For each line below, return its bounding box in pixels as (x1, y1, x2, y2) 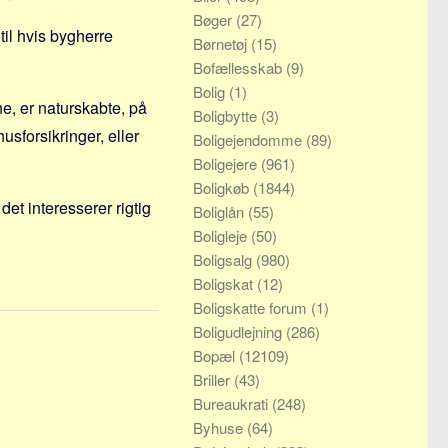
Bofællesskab (193, 57, 286, 78)
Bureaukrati (193, 393, 272, 414)
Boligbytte (193, 105, 261, 126)
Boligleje (193, 225, 251, 246)
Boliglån (193, 201, 248, 222)
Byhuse (193, 417, 247, 438)
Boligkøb (193, 177, 253, 198)
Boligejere (193, 153, 261, 174)
